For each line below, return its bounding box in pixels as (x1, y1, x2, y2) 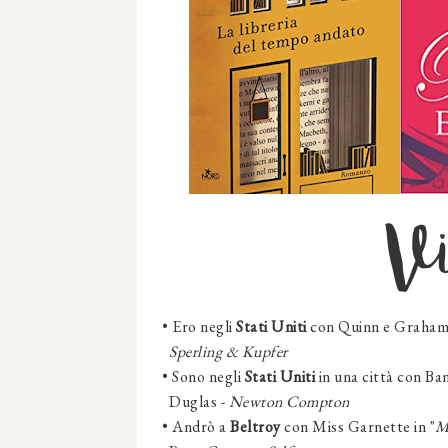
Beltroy (230, 416, 281, 438)
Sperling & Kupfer (169, 341, 288, 363)
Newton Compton (228, 391, 350, 413)
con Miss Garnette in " (280, 416, 435, 438)
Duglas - (162, 391, 229, 413)
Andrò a (172, 416, 230, 438)
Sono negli (172, 366, 245, 388)
